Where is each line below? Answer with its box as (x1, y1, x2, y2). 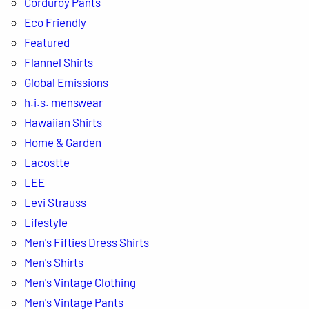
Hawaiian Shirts (23, 114, 102, 129)
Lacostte (23, 154, 70, 169)
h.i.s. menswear (23, 94, 103, 109)
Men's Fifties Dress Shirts (23, 235, 149, 249)
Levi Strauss (23, 195, 86, 209)
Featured (23, 34, 70, 49)
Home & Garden (23, 134, 101, 149)
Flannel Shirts (23, 54, 93, 69)
